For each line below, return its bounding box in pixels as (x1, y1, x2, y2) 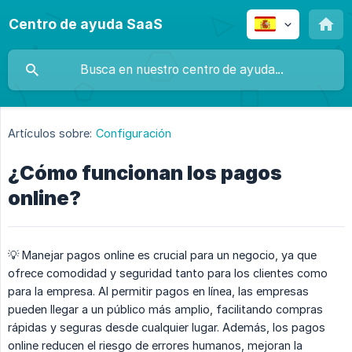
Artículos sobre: (8, 126, 93, 141)
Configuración (95, 126, 172, 141)
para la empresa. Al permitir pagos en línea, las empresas (8, 284, 309, 299)
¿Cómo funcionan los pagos (8, 161, 282, 185)
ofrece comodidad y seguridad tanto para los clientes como (8, 266, 328, 280)
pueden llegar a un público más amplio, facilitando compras (8, 302, 323, 317)
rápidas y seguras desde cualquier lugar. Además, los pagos (8, 321, 325, 335)
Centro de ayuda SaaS (9, 16, 163, 32)
